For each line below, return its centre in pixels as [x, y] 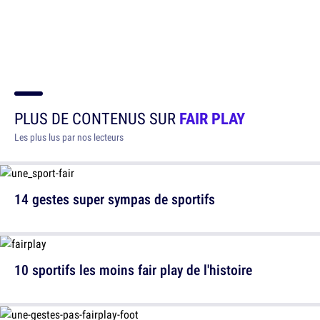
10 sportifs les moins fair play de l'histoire [133, 269]
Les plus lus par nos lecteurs [69, 137]
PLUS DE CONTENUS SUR [97, 118]
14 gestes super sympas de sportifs [115, 199]
